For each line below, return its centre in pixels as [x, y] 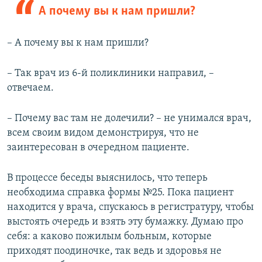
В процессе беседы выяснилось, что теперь [107, 178]
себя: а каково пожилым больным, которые [109, 236]
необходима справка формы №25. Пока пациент [120, 192]
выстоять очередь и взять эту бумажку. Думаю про [125, 222]
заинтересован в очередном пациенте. [98, 147]
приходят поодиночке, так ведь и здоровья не [114, 251]
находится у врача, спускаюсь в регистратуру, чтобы [130, 207]
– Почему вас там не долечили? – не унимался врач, [129, 118]
